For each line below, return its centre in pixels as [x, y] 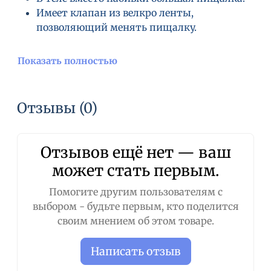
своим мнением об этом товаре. [135, 221]
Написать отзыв [135, 252]
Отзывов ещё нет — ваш [135, 153]
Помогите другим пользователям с [135, 192]
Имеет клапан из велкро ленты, [115, 13]
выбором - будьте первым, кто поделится [135, 207]
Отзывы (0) [57, 108]
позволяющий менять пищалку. [116, 28]
